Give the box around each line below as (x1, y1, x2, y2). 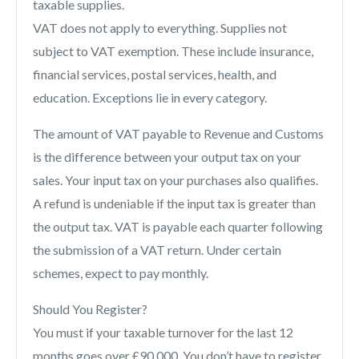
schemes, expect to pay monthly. (33, 265, 208, 281)
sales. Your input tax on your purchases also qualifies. (33, 172, 318, 188)
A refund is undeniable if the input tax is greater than (33, 196, 316, 212)
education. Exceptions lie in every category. (33, 90, 267, 106)
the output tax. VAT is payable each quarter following (33, 219, 323, 235)
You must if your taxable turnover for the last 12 (33, 325, 293, 341)
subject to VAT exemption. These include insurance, (33, 43, 313, 59)
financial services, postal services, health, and (33, 67, 276, 83)
